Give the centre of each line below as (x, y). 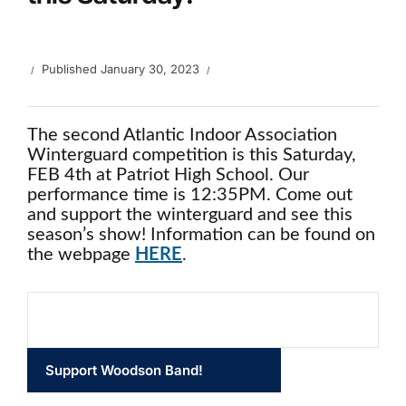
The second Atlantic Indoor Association (182, 135)
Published (71, 69)
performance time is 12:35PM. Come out (190, 195)
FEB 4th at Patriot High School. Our (168, 175)
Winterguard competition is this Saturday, (192, 155)
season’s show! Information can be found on (201, 235)
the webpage (81, 255)
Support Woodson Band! (124, 370)
